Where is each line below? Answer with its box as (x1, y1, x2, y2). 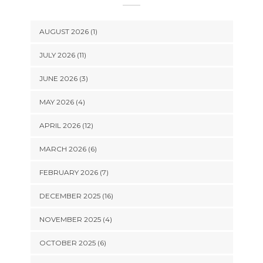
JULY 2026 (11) (39, 50, 86, 59)
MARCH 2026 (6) (39, 144, 97, 153)
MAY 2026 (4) (39, 97, 85, 106)
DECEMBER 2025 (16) (39, 191, 113, 200)
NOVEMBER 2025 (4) (39, 215, 112, 224)
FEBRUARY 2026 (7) (39, 168, 109, 177)
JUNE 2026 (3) (39, 74, 88, 83)
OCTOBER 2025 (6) (39, 238, 106, 247)
